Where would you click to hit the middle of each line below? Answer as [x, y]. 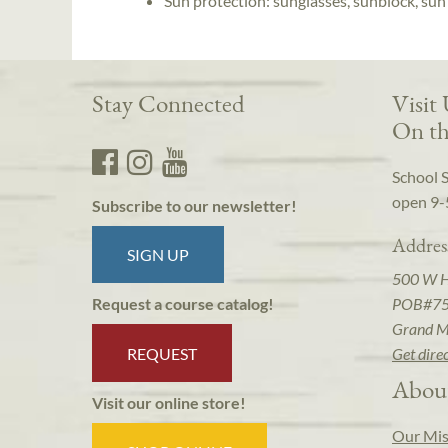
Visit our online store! [169, 402]
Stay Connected [168, 103]
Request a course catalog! [183, 304]
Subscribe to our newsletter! [194, 206]
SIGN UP [158, 255]
